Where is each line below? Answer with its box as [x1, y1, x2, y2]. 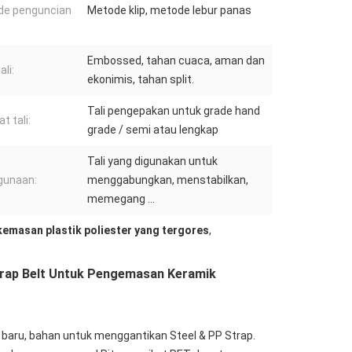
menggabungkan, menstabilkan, [87, 174, 248, 187]
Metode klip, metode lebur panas [87, 4, 251, 17]
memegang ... [87, 192, 155, 206]
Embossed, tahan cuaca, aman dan [87, 54, 265, 68]
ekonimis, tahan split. [87, 73, 194, 86]
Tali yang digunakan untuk [87, 155, 218, 168]
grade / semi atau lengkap [87, 123, 218, 137]
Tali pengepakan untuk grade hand [87, 104, 260, 118]
